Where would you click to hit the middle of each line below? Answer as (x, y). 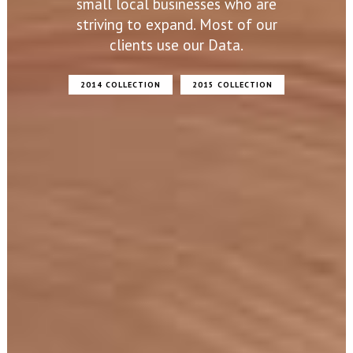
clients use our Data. (133, 45)
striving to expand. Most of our (167, 25)
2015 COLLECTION (230, 85)
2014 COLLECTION (118, 85)
